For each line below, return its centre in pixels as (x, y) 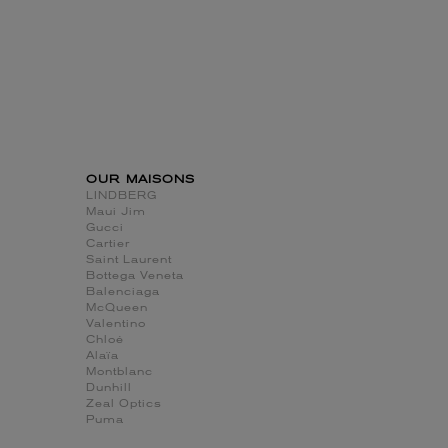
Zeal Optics (124, 405)
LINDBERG (122, 197)
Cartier (108, 245)
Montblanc (120, 373)
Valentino (116, 325)
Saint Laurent (129, 261)
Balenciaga (123, 293)
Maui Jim (116, 213)
